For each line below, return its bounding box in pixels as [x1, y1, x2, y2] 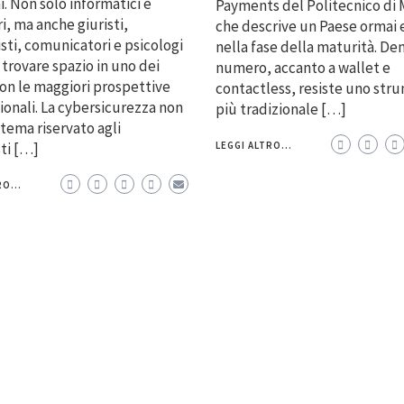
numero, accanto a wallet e [215, 58, 390, 78]
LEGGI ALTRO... [215, 139, 292, 152]
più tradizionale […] [215, 99, 346, 120]
